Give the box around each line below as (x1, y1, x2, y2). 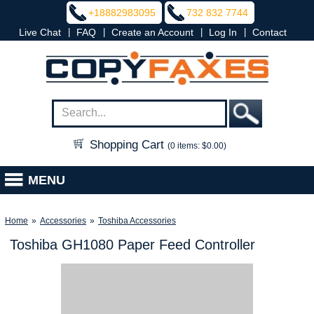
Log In (209, 27, 237, 38)
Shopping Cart (86, 138, 168, 151)
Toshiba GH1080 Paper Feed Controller (9, 237, 255, 252)
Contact (252, 27, 287, 38)
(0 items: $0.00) (168, 141, 226, 151)
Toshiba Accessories (98, 216, 176, 226)
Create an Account (111, 27, 193, 38)
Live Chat (19, 27, 61, 38)
